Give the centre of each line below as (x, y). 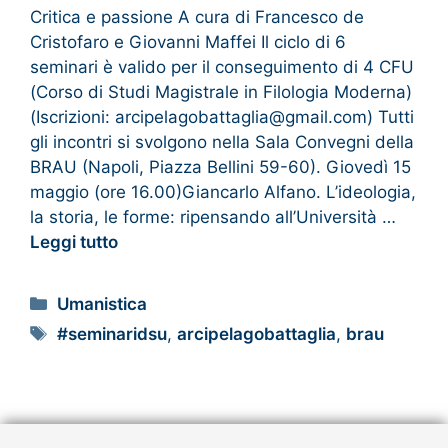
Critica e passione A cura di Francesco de (197, 16)
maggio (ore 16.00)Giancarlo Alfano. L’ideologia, (223, 191)
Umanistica (102, 303)
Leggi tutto (74, 241)
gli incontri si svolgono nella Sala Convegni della (222, 141)
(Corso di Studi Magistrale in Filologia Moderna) (221, 91)
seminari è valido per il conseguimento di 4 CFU (222, 66)
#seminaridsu (112, 333)
